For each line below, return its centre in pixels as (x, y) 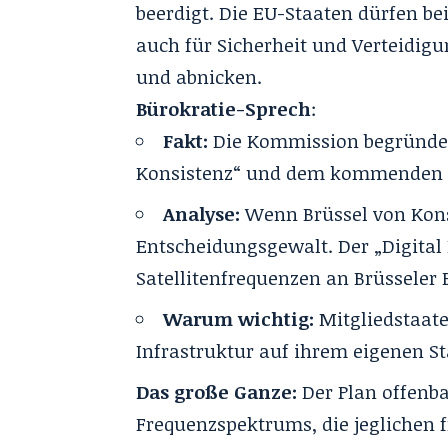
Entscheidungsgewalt (232, 246)
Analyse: (202, 214)
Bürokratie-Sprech (224, 109)
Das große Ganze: (217, 392)
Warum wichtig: (239, 319)
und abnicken (197, 77)
